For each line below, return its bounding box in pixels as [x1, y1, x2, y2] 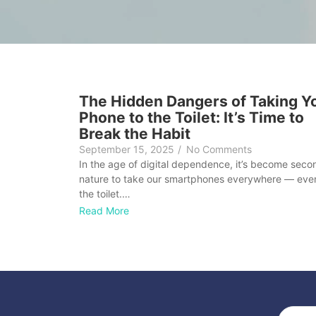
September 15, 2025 [79, 143, 174, 155]
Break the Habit [79, 125, 190, 142]
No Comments [186, 143, 252, 155]
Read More [79, 205, 129, 217]
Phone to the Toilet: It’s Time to [79, 109, 304, 126]
